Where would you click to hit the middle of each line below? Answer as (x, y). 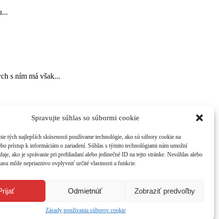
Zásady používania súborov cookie (85, 210)
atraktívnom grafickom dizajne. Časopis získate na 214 (97, 132)
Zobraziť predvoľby (164, 191)
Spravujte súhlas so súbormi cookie (86, 118)
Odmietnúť (85, 191)
